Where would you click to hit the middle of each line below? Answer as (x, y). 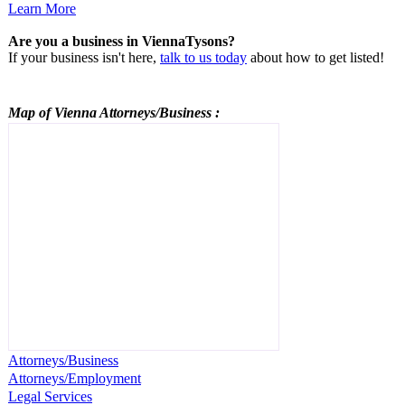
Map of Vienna (54, 112)
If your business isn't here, (84, 57)
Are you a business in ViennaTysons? (122, 41)
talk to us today (203, 57)
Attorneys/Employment (75, 378)
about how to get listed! (316, 57)
